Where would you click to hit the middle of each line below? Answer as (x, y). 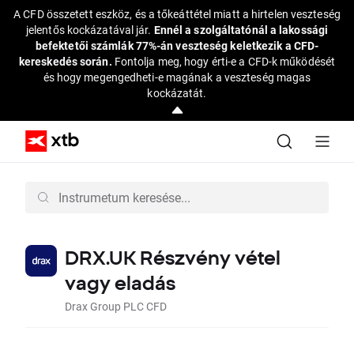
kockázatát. (177, 93)
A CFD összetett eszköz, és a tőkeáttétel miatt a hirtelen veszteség (177, 14)
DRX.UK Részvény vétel (173, 257)
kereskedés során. (66, 61)
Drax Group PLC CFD (116, 306)
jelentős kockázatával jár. (90, 30)
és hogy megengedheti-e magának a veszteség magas (177, 77)
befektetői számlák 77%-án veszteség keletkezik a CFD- (177, 45)
